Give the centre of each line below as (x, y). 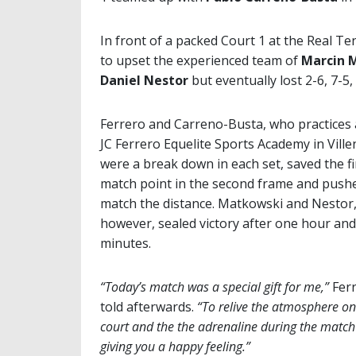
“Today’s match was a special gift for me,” (215, 287)
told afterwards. (149, 307)
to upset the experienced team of (201, 61)
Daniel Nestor (144, 81)
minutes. (126, 244)
